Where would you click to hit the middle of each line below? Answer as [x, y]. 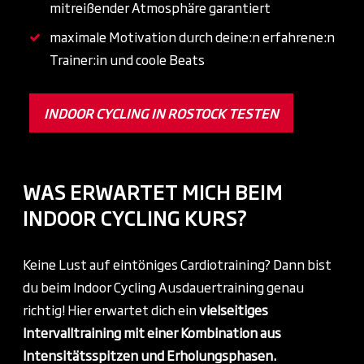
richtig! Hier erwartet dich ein [111, 309]
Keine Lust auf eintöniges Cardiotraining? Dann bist [177, 264]
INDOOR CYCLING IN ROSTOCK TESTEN [161, 113]
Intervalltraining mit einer [102, 332]
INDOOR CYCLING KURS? [135, 217]
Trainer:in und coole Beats [127, 59]
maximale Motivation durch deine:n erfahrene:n [192, 36]
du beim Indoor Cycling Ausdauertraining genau [163, 286]
